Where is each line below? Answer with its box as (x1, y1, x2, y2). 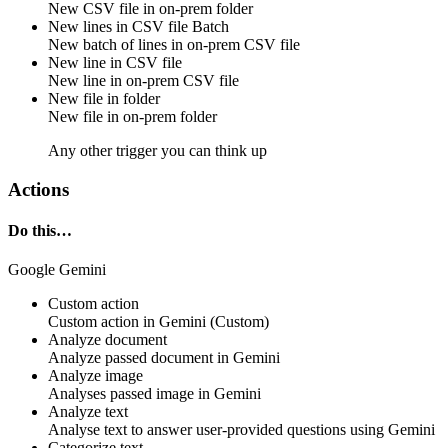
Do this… (8, 221, 72, 239)
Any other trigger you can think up (48, 142, 267, 159)
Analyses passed (48, 385, 156, 403)
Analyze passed (48, 349, 151, 367)
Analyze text (48, 403, 128, 421)
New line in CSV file (48, 54, 182, 71)
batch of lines (83, 36, 167, 53)
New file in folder (48, 90, 160, 107)
